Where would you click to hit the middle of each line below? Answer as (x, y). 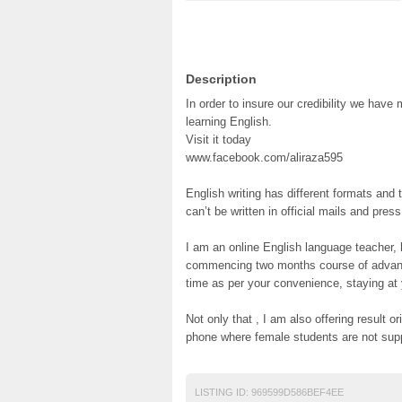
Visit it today (218, 140)
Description (221, 79)
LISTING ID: (222, 392)
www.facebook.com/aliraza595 (264, 157)
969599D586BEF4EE (296, 392)
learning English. (229, 122)
